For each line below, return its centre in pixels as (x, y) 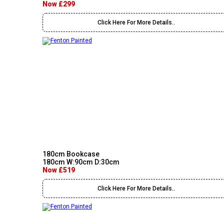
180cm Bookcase (71, 154)
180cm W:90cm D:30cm (81, 162)
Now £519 (59, 170)
